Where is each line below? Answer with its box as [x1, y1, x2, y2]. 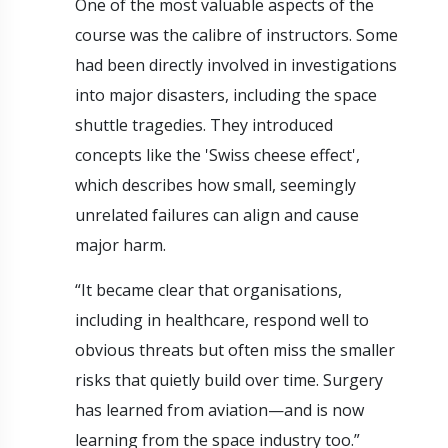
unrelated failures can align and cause [75, 203, 359, 226]
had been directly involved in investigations [75, 53, 397, 76]
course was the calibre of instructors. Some [75, 23, 398, 46]
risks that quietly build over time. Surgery [75, 368, 383, 391]
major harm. [75, 233, 166, 256]
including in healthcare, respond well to [75, 308, 369, 331]
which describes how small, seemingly [75, 173, 356, 196]
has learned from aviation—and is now [75, 398, 364, 421]
